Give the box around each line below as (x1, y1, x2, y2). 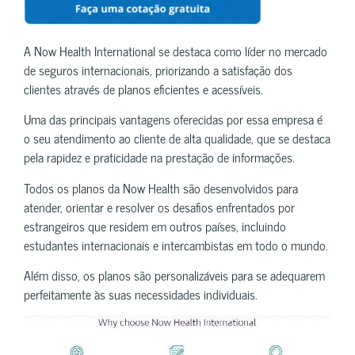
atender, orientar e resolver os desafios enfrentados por (24, 196, 295, 217)
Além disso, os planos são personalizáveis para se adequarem (24, 265, 325, 286)
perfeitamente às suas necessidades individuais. (24, 284, 258, 305)
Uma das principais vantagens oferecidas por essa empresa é (24, 109, 323, 130)
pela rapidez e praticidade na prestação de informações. (24, 147, 295, 168)
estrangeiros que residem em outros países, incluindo (24, 215, 286, 236)
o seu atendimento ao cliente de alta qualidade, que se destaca (24, 128, 330, 149)
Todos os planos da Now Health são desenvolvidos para (24, 177, 298, 198)
